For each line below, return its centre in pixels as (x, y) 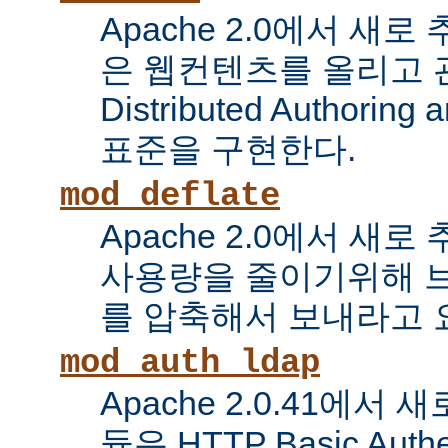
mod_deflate (170, 196)
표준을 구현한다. (228, 149)
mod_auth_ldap (190, 363)
